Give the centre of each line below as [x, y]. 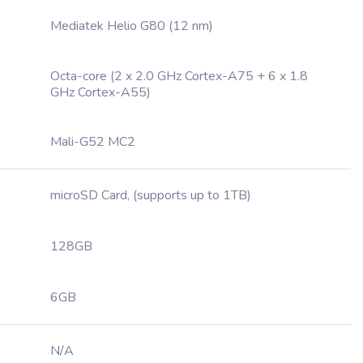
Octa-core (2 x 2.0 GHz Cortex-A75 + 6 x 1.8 [179, 76]
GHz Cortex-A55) [100, 92]
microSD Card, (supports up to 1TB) [151, 195]
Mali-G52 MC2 [93, 142]
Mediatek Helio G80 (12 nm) [132, 26]
